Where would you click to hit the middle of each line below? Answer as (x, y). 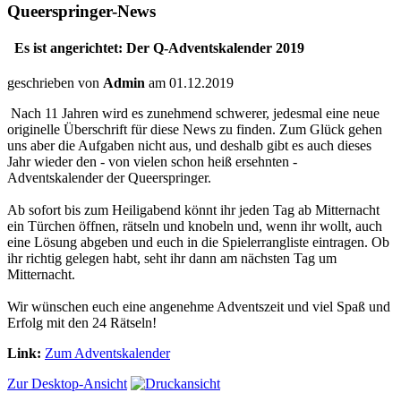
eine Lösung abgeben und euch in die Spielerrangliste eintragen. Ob (198, 243)
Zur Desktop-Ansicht (67, 384)
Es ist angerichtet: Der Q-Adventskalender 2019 (156, 47)
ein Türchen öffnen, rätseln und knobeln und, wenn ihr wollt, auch (195, 226)
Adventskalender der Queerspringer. (109, 178)
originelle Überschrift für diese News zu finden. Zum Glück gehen (195, 130)
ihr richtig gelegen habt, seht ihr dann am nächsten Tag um (172, 259)
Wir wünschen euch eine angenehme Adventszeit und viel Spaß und (199, 307)
